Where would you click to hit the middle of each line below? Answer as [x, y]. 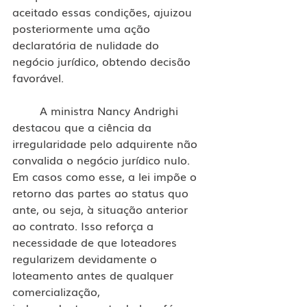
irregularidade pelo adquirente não [107, 143]
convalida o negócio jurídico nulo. [103, 159]
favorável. [38, 77]
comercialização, [58, 291]
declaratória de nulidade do [87, 44]
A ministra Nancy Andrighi [26, 110]
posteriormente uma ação [83, 28]
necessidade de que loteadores [96, 242]
